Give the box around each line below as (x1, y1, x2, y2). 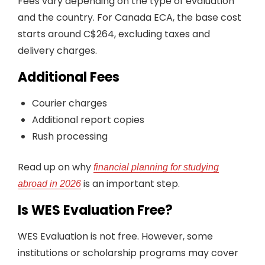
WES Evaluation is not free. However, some (18, 230, 213, 243)
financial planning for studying (93, 162, 219, 172)
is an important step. (81, 177, 180, 190)
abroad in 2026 (18, 179, 81, 189)
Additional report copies (32, 113, 144, 127)
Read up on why (18, 160, 93, 174)
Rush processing (32, 130, 108, 143)
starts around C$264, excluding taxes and (18, 27, 210, 41)
